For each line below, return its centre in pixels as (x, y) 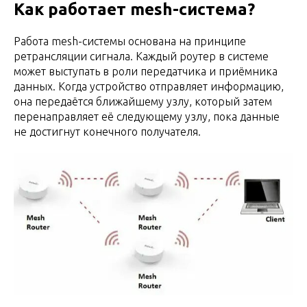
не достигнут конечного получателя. (107, 132)
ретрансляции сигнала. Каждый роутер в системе (141, 56)
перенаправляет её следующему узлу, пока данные (147, 116)
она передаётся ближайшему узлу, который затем (143, 101)
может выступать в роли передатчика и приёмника (146, 71)
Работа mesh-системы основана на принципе (130, 41)
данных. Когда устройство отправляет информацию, (149, 86)
